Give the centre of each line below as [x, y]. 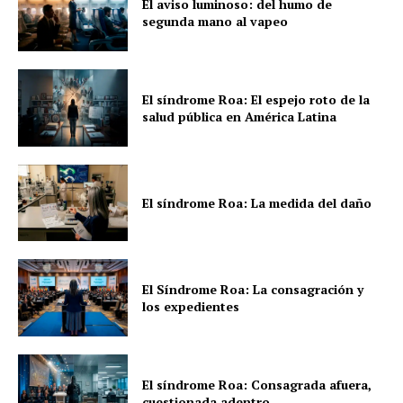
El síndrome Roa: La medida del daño [257, 202]
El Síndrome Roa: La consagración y [253, 290]
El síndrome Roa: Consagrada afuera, [257, 384]
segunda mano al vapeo [215, 22]
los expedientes [191, 307]
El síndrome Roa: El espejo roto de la [256, 99]
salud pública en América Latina [240, 116]
